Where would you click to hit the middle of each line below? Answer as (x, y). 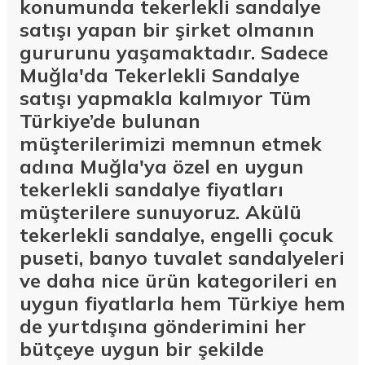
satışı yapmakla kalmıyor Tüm (165, 98)
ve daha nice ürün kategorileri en (178, 281)
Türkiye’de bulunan (110, 121)
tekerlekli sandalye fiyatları (152, 189)
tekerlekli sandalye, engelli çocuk (176, 235)
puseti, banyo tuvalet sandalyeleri (182, 258)
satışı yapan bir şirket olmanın (167, 30)
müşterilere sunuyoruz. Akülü (161, 212)
